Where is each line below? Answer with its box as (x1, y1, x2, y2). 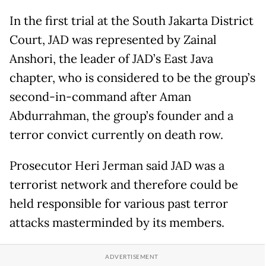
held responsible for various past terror (9, 195, 228, 211)
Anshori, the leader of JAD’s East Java (9, 50, 213, 66)
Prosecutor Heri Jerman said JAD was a (9, 157, 224, 173)
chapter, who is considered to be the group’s (9, 69, 255, 85)
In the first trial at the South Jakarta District (9, 12, 254, 28)
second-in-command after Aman (9, 88, 191, 104)
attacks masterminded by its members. (9, 214, 224, 230)
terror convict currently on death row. (9, 126, 223, 142)
